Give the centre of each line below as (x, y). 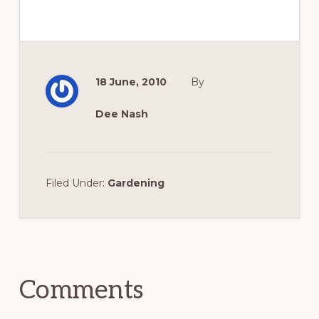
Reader (54, 230)
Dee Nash (121, 114)
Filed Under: (76, 183)
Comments (81, 291)
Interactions (78, 252)
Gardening (136, 183)
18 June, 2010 (131, 82)
